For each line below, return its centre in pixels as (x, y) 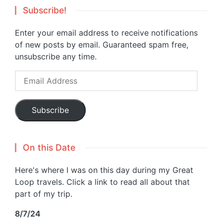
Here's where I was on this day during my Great (104, 170)
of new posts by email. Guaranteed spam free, (102, 44)
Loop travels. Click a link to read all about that (102, 182)
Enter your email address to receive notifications (106, 32)
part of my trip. (44, 194)
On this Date (49, 147)
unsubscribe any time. (56, 56)
